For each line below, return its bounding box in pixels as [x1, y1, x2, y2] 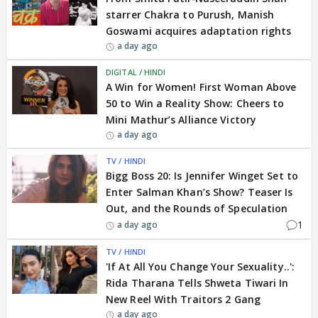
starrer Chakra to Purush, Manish [106, 8, 275, 21]
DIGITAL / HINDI [106, 67, 166, 77]
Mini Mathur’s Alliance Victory [106, 113, 257, 126]
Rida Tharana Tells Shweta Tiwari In [106, 276, 289, 290]
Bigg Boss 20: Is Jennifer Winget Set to [106, 169, 298, 182]
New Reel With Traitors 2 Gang [106, 292, 261, 306]
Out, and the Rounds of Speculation [106, 202, 288, 215]
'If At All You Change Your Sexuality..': [106, 260, 295, 273]
